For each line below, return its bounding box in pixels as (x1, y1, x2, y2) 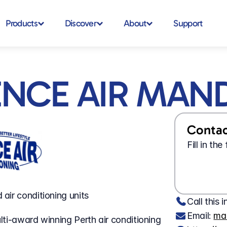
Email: (187, 210, 214, 221)
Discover (64, 18, 97, 29)
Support (173, 18, 203, 29)
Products (5, 18, 37, 29)
